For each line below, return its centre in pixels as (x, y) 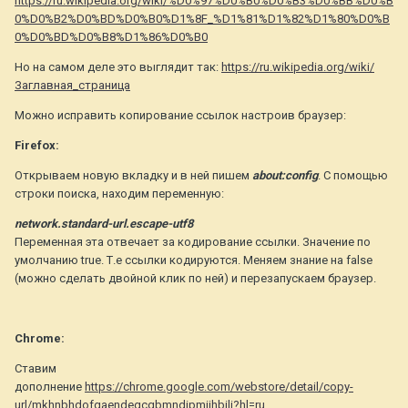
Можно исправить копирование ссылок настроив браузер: (180, 116)
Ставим (36, 369)
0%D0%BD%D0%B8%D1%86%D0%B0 (111, 37)
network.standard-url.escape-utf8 (104, 224)
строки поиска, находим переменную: (119, 194)
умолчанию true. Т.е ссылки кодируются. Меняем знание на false (194, 260)
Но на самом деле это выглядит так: (118, 67)
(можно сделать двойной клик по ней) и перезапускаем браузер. (195, 279)
